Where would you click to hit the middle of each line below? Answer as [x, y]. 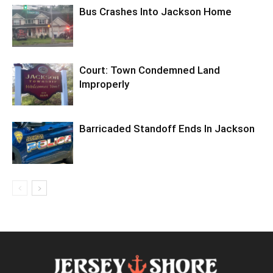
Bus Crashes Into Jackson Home [155, 12]
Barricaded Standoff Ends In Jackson [167, 129]
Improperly [104, 84]
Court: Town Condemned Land [150, 70]
